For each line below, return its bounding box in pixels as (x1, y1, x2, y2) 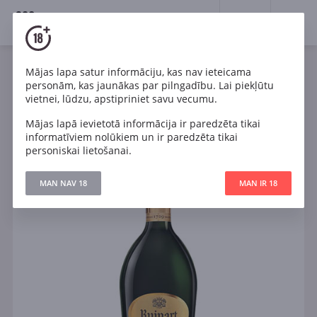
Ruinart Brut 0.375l (121, 85, 195, 98)
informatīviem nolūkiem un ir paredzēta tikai (25, 129, 238, 144)
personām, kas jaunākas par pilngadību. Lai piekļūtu (25, 78, 274, 92)
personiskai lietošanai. (25, 143, 132, 157)
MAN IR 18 (239, 177, 278, 188)
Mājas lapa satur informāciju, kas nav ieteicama (25, 64, 251, 79)
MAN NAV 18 (39, 177, 87, 188)
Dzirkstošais (59, 71, 108, 84)
